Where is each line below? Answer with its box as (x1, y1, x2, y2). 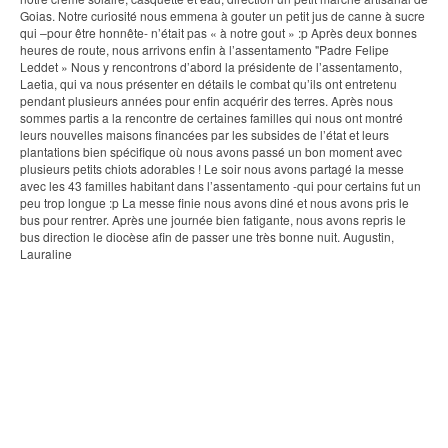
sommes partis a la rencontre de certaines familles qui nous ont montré (20, 109, 403, 126)
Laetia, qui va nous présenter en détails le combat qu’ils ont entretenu (20, 75, 397, 92)
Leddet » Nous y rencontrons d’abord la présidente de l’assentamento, (20, 58, 402, 75)
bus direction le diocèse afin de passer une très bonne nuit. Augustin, (20, 228, 394, 245)
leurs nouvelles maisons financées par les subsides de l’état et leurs (20, 126, 389, 143)
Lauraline (20, 245, 72, 262)
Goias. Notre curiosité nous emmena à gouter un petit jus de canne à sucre (20, 7, 425, 24)
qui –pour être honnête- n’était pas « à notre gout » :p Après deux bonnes (20, 24, 417, 41)
